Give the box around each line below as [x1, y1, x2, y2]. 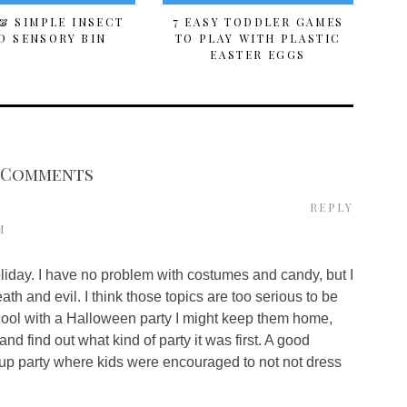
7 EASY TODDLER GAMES [172, 15, 344, 29]
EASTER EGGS [210, 47, 306, 62]
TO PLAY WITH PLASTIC [174, 31, 342, 45]
